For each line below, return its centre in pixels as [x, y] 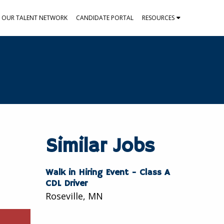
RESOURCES [158, 18]
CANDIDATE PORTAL [105, 18]
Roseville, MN [74, 196]
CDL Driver [66, 183]
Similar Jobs [100, 146]
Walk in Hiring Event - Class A [108, 172]
